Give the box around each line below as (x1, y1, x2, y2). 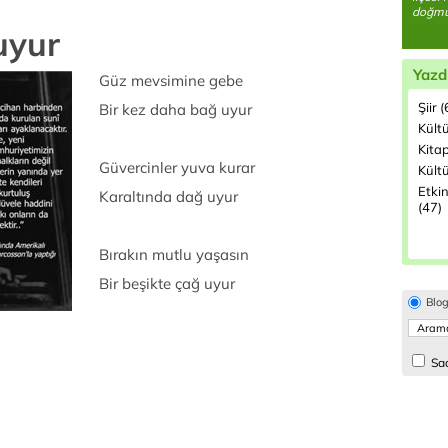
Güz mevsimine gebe (99, 71, 243, 90)
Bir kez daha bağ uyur (99, 100, 252, 119)
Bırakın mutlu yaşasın (99, 245, 249, 264)
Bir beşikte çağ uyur (99, 274, 235, 293)
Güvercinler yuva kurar (99, 158, 255, 177)
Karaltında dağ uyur (99, 187, 238, 206)
